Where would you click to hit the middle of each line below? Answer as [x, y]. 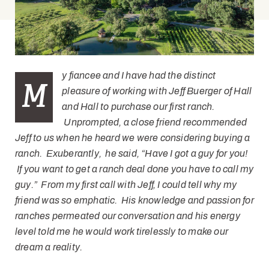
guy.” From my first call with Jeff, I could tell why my [126, 185]
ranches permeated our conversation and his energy [128, 216]
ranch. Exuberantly [57, 154]
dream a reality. [49, 247]
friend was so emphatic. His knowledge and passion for [134, 201]
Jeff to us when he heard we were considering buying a [133, 138]
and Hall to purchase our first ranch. [138, 107]
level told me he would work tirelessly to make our [122, 232]
